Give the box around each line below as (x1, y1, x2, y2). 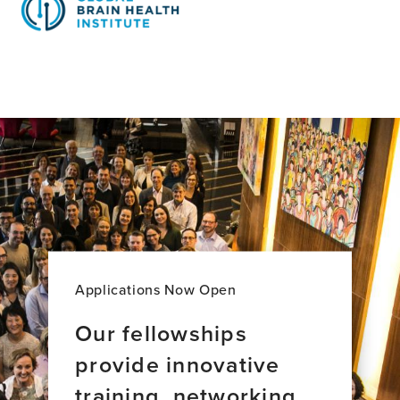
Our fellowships (75, 316, 247, 349)
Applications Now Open (75, 279, 237, 299)
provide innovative (75, 347, 280, 380)
